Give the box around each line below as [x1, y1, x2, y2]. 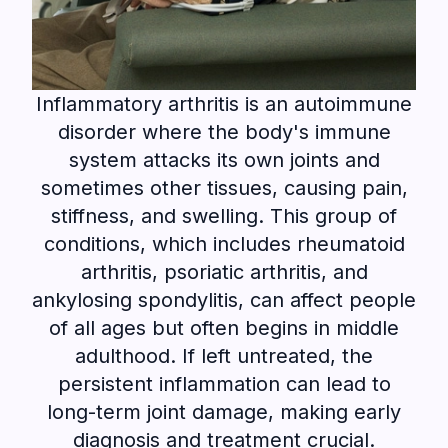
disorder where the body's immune [57, 120, 391, 144]
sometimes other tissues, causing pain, [40, 176, 408, 200]
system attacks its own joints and [68, 148, 380, 172]
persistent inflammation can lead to [57, 372, 391, 396]
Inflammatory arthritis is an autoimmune [36, 92, 412, 116]
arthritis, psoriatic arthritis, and [80, 260, 368, 284]
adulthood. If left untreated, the [75, 344, 373, 368]
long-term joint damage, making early [47, 400, 401, 424]
